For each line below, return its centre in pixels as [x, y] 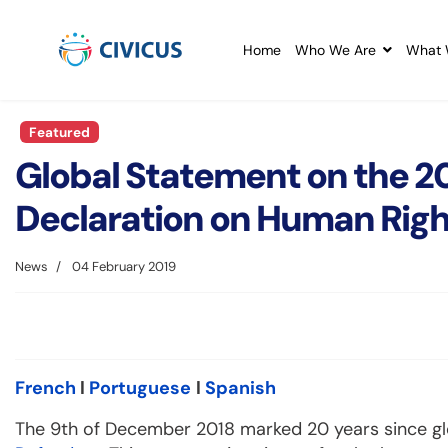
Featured [59, 132]
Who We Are [336, 50]
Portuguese [140, 388]
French [45, 388]
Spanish [240, 388]
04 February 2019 [124, 267]
